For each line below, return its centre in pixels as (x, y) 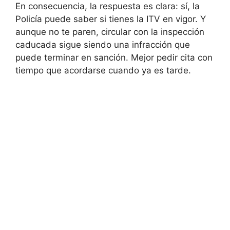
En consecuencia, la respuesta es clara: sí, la (108, 6)
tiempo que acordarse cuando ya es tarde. (103, 71)
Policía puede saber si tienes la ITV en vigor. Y (111, 19)
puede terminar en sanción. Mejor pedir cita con (114, 58)
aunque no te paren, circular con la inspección (110, 32)
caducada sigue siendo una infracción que (103, 45)
